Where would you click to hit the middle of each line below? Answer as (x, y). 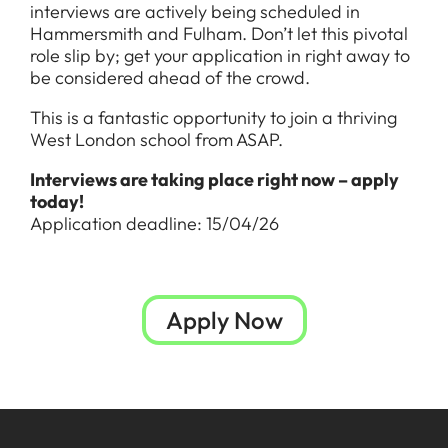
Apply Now (224, 320)
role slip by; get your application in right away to (220, 55)
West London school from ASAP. (156, 139)
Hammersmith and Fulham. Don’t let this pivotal (219, 33)
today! (57, 201)
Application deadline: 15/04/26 (154, 223)
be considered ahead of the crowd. (170, 77)
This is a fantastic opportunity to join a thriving (213, 117)
